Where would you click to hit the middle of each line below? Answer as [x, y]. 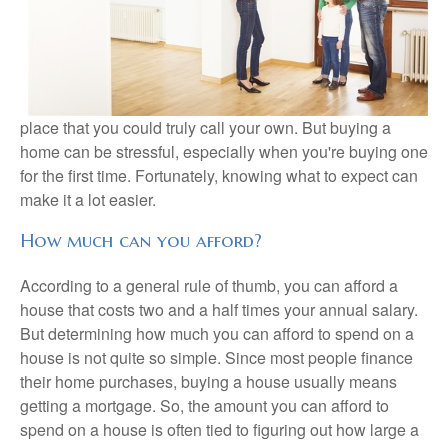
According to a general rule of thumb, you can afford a [209, 285]
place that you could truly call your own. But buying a [205, 127]
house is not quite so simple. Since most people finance [216, 357]
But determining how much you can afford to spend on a [217, 333]
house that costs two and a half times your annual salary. [219, 309]
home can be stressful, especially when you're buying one [224, 151]
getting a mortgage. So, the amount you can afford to [204, 405]
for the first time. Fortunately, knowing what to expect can [219, 175]
